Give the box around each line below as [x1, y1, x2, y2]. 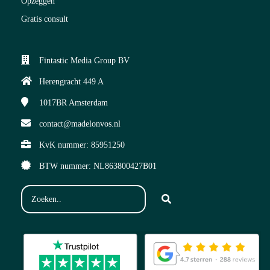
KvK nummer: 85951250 [39, 140, 125, 150]
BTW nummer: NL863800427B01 [39, 162, 157, 171]
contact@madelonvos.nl [39, 119, 121, 129]
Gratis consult [21, 14, 68, 24]
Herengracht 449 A [39, 77, 104, 87]
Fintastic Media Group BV [39, 56, 130, 66]
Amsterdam [69, 98, 108, 108]
